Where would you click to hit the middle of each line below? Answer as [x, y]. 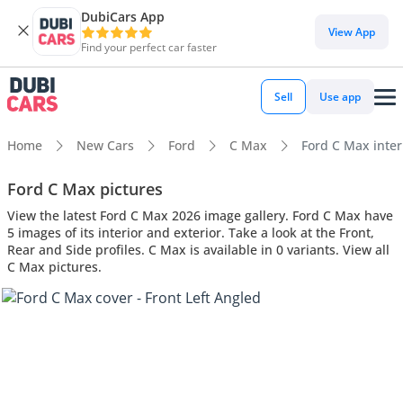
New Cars [105, 145]
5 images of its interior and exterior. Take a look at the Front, [191, 232]
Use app [340, 97]
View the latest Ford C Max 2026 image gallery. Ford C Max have [200, 215]
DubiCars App [123, 17]
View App [352, 31]
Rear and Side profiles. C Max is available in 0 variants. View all [198, 249]
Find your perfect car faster [149, 47]
